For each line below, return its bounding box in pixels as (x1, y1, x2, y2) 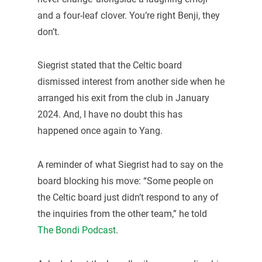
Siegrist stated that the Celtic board (37, 60, 182, 71)
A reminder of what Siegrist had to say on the (37, 159, 223, 171)
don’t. (37, 26, 60, 37)
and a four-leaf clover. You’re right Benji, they (37, 9, 220, 21)
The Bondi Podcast (37, 225, 116, 236)
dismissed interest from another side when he (37, 76, 225, 88)
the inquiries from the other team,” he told (37, 208, 207, 220)
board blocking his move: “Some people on (37, 175, 213, 187)
